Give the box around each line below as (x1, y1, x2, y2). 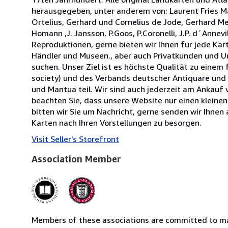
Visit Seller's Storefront (32, 133, 119, 144)
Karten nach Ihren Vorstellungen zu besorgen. (32, 117, 202, 128)
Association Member (32, 153, 121, 164)
